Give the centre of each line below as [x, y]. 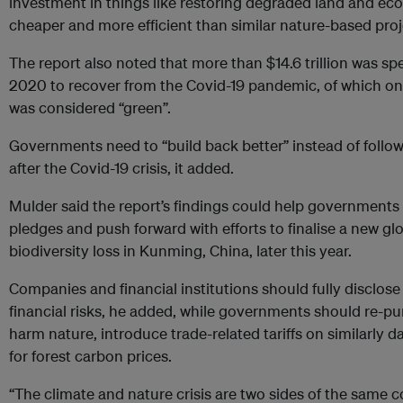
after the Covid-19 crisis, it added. [121, 168]
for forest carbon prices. [90, 356]
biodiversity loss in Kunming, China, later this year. [180, 251]
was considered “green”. [90, 108]
